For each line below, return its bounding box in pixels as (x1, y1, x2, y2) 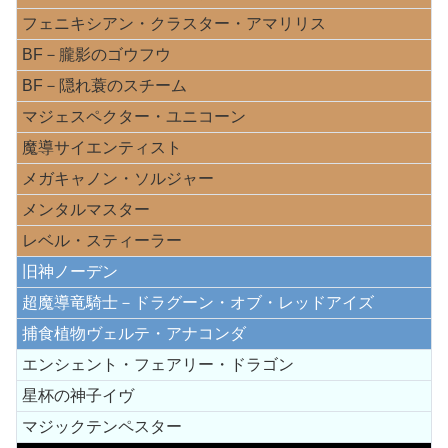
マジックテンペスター (22, 417, 182, 435)
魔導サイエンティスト (22, 138, 182, 156)
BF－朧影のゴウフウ (22, 45, 171, 63)
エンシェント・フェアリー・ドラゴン (22, 355, 294, 373)
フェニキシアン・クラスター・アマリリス (22, 14, 326, 32)
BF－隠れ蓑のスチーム (22, 76, 187, 94)
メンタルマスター (22, 200, 150, 218)
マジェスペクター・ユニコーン (22, 107, 246, 125)
